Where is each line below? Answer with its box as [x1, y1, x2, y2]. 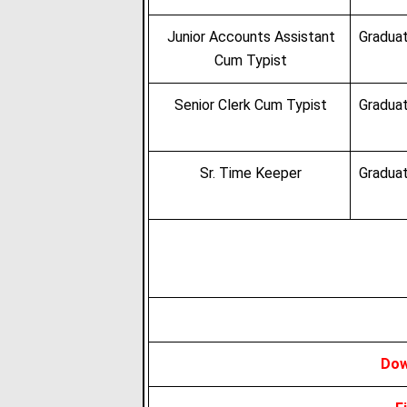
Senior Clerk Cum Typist [174, 96, 328, 114]
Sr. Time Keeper [200, 164, 303, 182]
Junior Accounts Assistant [166, 28, 335, 45]
